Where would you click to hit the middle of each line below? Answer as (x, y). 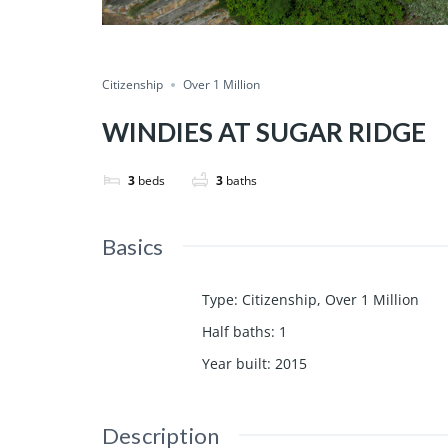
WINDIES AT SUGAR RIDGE (264, 131)
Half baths (236, 331)
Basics (133, 246)
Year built (234, 363)
